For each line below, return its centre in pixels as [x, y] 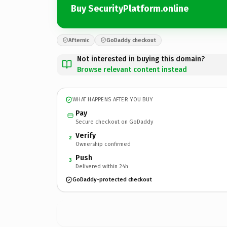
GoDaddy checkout [131, 40]
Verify [86, 135]
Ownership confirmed [103, 144]
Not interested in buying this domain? [141, 59]
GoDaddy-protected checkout [112, 180]
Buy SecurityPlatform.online [130, 9]
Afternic [79, 40]
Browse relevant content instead [132, 69]
